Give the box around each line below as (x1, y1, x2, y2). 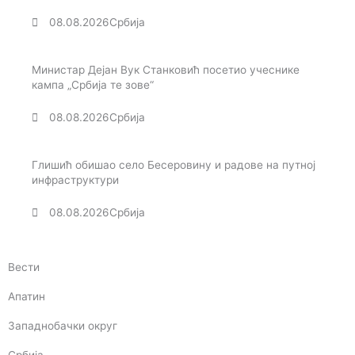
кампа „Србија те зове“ (32, 78, 154, 92)
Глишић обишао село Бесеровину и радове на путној (32, 158, 315, 172)
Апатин (8, 290, 45, 303)
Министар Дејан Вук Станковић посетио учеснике (32, 63, 300, 77)
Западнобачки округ (8, 319, 117, 333)
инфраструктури (32, 174, 119, 187)
